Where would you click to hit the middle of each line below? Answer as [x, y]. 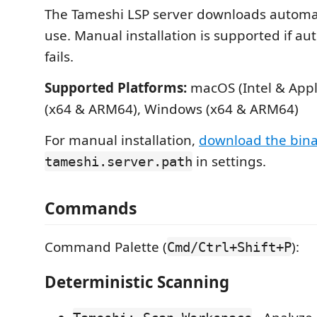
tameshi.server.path [119, 161]
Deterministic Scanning [137, 282]
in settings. [229, 161]
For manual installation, [122, 140]
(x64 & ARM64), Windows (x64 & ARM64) [172, 109]
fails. [59, 57]
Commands [91, 208]
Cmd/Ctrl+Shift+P [229, 247]
